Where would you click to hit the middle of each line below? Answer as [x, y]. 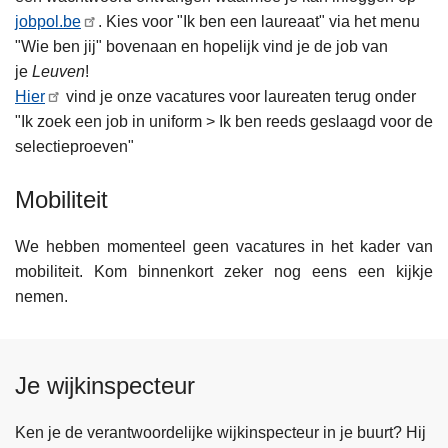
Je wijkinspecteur [105, 386]
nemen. [41, 297]
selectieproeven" [74, 147]
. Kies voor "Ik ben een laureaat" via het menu [259, 22]
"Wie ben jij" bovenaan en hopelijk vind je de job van [201, 47]
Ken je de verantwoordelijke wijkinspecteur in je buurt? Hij [220, 433]
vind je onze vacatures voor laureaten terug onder [239, 97]
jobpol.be [48, 22]
